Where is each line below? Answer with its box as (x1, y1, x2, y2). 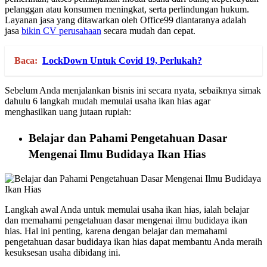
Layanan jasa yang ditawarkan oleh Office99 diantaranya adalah (5, 15, 246, 26)
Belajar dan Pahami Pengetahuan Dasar (29, 132, 227, 145)
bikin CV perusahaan (21, 26, 101, 36)
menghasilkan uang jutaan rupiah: (5, 107, 131, 117)
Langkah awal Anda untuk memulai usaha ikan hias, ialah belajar (5, 204, 249, 215)
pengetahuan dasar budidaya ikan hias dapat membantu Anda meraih (5, 237, 262, 247)
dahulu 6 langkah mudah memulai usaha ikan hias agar (5, 96, 210, 107)
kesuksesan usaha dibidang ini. (5, 247, 120, 258)
